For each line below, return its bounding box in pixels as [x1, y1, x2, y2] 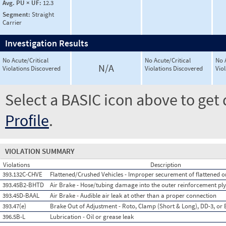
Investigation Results [5, 37, 88, 49]
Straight [32, 10, 54, 19]
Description [150, 160, 181, 169]
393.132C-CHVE [3, 170, 42, 179]
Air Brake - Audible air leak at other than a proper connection [50, 191, 216, 200]
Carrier [3, 18, 22, 27]
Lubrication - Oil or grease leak [50, 212, 134, 221]
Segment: [3, 10, 32, 19]
